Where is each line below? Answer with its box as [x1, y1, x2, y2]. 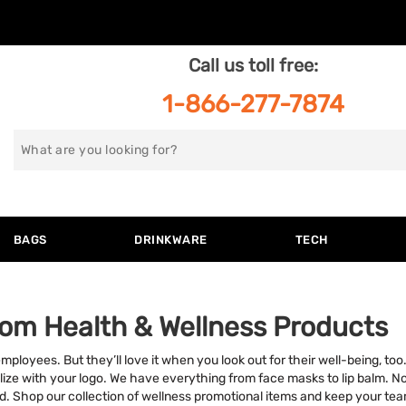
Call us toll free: [188, 55, 319, 76]
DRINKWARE [134, 233, 208, 246]
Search [13, 132, 72, 153]
